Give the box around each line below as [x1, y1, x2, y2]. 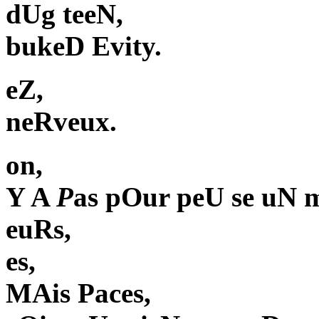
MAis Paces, [6, 278, 151, 309]
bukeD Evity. [6, 31, 162, 62]
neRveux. [6, 106, 117, 137]
